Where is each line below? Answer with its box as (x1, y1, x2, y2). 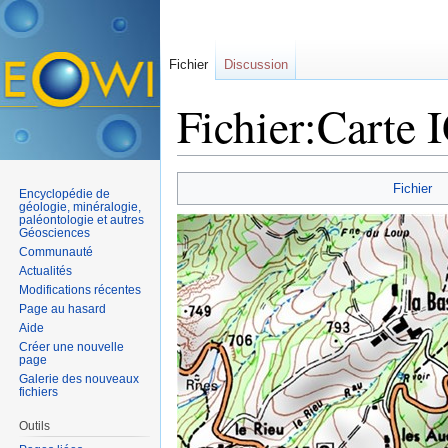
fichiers (19, 384, 59, 399)
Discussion (224, 57, 288, 72)
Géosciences (19, 225, 91, 240)
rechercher (302, 155, 371, 172)
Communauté (19, 244, 94, 259)
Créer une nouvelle (19, 339, 125, 354)
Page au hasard (19, 301, 107, 316)
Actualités (19, 263, 73, 278)
